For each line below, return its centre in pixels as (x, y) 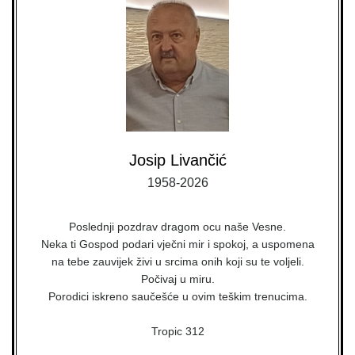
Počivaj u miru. (177, 279)
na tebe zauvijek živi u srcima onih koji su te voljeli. (177, 261)
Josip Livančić (177, 160)
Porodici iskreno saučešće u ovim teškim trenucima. (177, 296)
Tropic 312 (177, 331)
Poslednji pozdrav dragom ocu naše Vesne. (177, 227)
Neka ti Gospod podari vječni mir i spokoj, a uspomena (177, 244)
